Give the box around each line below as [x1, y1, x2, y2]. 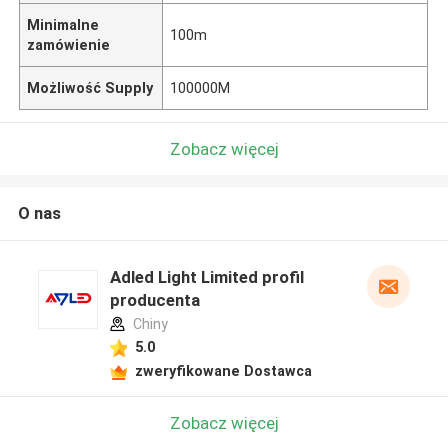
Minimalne [27, 16, 100, 33]
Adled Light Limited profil [109, 267, 304, 288]
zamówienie [27, 36, 111, 53]
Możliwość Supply [27, 79, 154, 96]
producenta [109, 290, 200, 311]
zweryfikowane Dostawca [134, 362, 312, 379]
